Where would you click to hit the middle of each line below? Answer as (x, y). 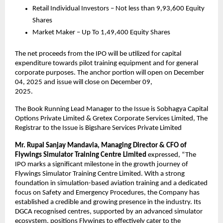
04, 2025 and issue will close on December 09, (84, 83)
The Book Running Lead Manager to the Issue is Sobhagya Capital (111, 110)
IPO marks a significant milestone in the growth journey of (102, 165)
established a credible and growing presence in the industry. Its (108, 203)
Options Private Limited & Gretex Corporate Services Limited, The (111, 119)
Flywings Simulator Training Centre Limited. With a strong (100, 174)
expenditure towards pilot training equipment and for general (107, 64)
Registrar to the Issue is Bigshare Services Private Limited (98, 128)
